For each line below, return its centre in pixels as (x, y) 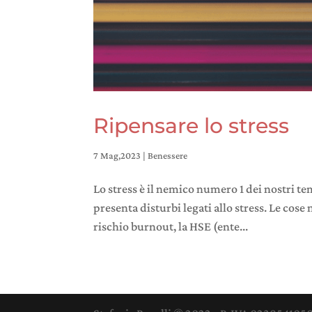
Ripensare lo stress (192, 126)
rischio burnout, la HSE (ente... (171, 227)
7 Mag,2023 (117, 156)
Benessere (168, 156)
